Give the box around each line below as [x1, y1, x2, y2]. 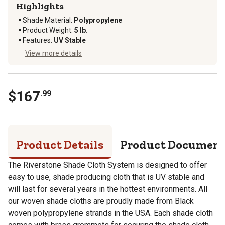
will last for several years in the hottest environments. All [8, 184, 207, 194]
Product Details [16, 137, 104, 152]
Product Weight [23, 26, 71, 34]
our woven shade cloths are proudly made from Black [8, 196, 194, 206]
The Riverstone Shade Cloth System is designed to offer [8, 160, 207, 170]
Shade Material [23, 16, 71, 24]
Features [23, 36, 51, 44]
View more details [25, 49, 82, 57]
